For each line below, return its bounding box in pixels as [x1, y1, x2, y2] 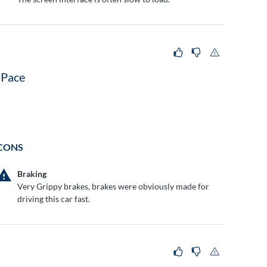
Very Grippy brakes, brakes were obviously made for [17, 181, 210, 191]
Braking [17, 168, 47, 179]
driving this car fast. [17, 193, 91, 204]
